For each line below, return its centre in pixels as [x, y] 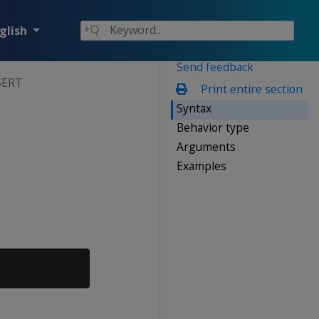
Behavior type [213, 127]
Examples [202, 166]
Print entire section [250, 89]
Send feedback [215, 67]
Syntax [194, 108]
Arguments [206, 146]
